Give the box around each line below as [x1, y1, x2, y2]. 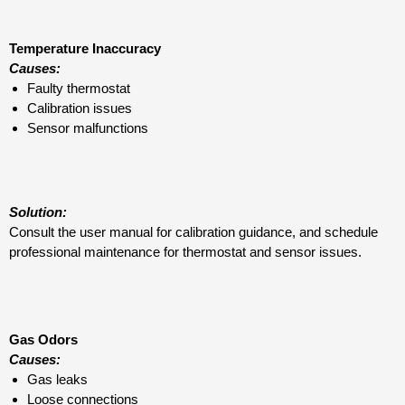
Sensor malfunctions [27, 120, 148, 137]
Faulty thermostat [27, 80, 130, 97]
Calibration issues [27, 100, 132, 117]
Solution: [9, 204, 67, 221]
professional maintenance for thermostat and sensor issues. [9, 244, 362, 260]
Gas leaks [27, 371, 88, 387]
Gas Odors [9, 331, 78, 347]
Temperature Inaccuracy [9, 41, 161, 57]
